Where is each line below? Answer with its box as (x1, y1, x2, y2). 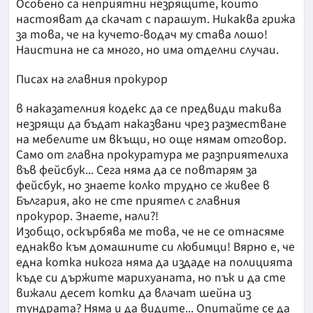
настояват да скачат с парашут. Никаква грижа (16, 10, 296, 29)
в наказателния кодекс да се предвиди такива (16, 100, 282, 118)
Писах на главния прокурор (16, 71, 168, 89)
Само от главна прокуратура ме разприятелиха (16, 146, 289, 164)
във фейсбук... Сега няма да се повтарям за (16, 161, 257, 180)
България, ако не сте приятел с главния (16, 192, 240, 210)
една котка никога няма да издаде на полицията (16, 254, 293, 272)
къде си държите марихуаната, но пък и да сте (16, 269, 286, 287)
